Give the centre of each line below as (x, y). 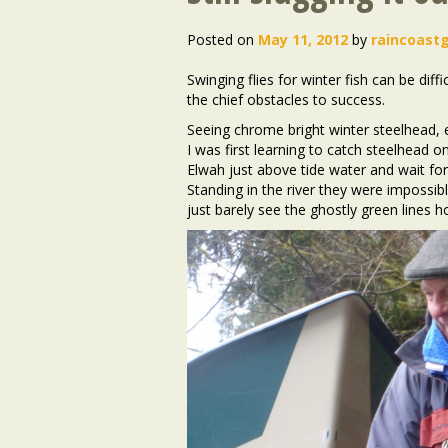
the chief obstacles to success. (286, 99)
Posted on (220, 39)
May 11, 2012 (303, 39)
